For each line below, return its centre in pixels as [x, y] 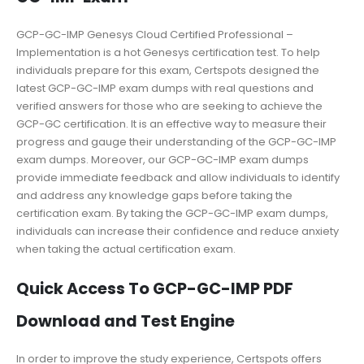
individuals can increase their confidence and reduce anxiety [178, 231]
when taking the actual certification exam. [126, 249]
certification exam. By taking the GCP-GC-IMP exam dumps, [172, 213]
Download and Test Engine [126, 322]
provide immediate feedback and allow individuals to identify [178, 177]
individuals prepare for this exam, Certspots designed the [168, 70]
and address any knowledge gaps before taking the [154, 195]
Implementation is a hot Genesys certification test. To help [168, 52]
